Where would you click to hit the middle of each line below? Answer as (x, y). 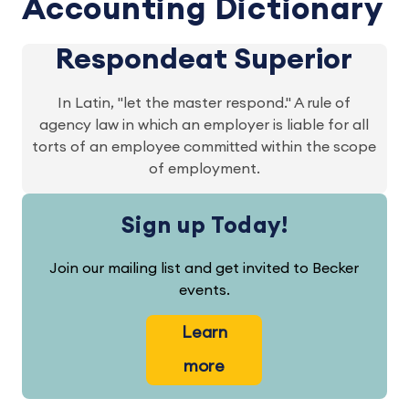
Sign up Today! (204, 226)
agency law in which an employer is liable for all (204, 125)
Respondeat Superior (204, 59)
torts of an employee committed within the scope (204, 147)
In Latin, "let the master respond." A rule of (204, 103)
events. (204, 290)
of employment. (204, 169)
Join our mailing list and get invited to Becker (204, 268)
